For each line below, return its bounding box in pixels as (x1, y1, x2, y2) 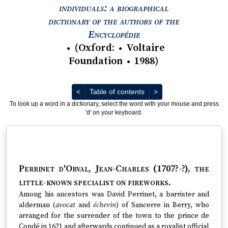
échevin (93, 201, 116, 210)
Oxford (78, 42, 112, 54)
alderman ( (19, 201, 55, 210)
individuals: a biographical (59, 2, 169, 15)
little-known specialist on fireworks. (19, 177, 171, 188)
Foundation (69, 55, 123, 68)
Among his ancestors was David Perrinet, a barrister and (19, 190, 209, 199)
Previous (80, 87, 108, 95)
